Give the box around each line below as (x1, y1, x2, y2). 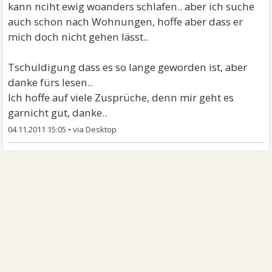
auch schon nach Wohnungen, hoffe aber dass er (8, 15, 243, 29)
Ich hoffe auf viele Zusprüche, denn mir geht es (8, 90, 234, 104)
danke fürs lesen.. (8, 75, 93, 89)
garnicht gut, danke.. (8, 106, 107, 120)
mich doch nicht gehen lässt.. (8, 30, 149, 44)
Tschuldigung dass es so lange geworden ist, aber (8, 60, 248, 74)
